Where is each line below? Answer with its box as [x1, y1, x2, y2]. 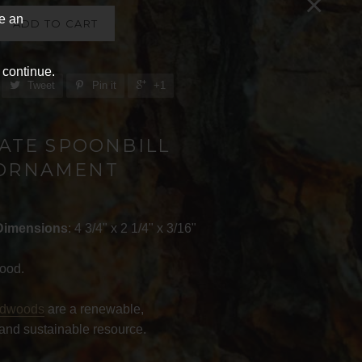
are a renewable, [44, 302, 144, 316]
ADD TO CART [12, 17, 99, 30]
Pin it [91, 79, 116, 91]
